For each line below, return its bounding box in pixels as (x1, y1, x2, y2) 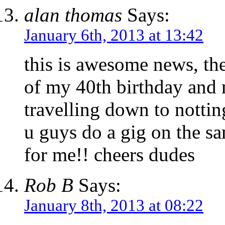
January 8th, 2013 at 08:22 (24, 196, 203, 215)
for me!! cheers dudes (24, 144, 195, 166)
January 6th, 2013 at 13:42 (24, 26, 203, 45)
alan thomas (24, 4, 122, 26)
